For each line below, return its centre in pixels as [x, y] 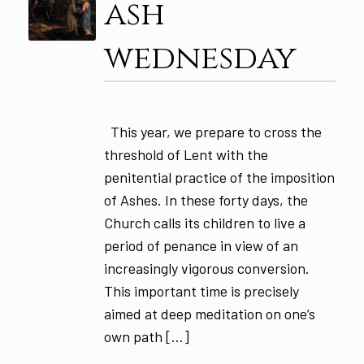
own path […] [146, 336]
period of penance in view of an [201, 245]
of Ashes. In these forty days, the [206, 199]
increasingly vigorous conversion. [206, 268]
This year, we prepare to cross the [212, 131]
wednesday [200, 58]
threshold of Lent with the [186, 154]
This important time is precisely [201, 290]
